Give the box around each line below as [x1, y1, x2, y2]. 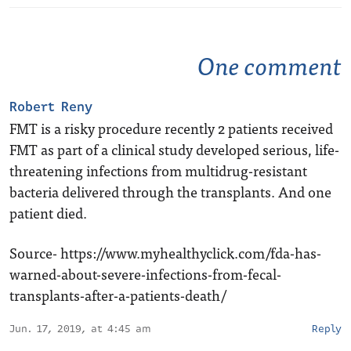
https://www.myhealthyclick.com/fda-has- [60, 241, 321, 264]
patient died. [9, 201, 87, 224]
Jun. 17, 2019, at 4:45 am [9, 321, 151, 337]
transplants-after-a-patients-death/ [9, 284, 226, 306]
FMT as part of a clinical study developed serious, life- [9, 138, 339, 161]
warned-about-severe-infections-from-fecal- [9, 262, 281, 285]
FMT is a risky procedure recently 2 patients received [9, 117, 333, 139]
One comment [197, 44, 342, 85]
